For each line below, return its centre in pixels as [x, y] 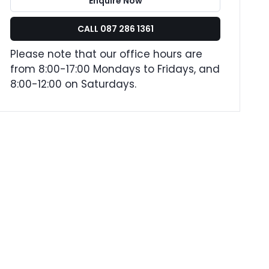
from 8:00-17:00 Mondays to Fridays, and [115, 69]
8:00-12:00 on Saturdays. [73, 84]
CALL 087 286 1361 [115, 29]
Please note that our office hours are [106, 54]
